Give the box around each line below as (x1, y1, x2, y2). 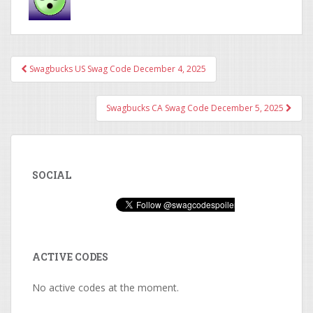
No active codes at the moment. (32, 281, 179, 294)
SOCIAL (32, 168, 71, 182)
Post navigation (10, 67, 162, 93)
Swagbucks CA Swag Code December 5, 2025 (106, 102, 286, 114)
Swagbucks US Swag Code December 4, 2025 (27, 63, 206, 75)
